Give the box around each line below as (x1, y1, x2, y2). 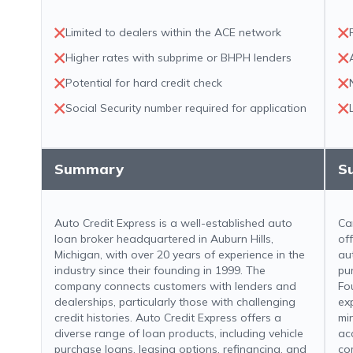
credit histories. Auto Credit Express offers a (54, 310, 281, 325)
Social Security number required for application (65, 101, 307, 115)
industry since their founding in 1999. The (54, 263, 266, 277)
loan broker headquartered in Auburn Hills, (54, 232, 273, 246)
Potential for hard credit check (65, 76, 222, 90)
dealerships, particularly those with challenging (54, 295, 295, 309)
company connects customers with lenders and (54, 279, 296, 293)
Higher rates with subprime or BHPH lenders (65, 50, 292, 65)
